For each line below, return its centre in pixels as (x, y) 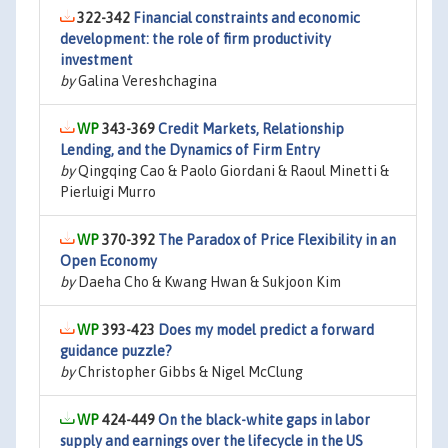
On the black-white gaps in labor (264, 420)
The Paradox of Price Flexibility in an (277, 240)
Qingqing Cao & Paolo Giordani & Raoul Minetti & (232, 171)
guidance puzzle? (116, 351)
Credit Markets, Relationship (251, 129)
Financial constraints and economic (246, 18)
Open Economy (108, 261)
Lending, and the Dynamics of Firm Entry (190, 150)
